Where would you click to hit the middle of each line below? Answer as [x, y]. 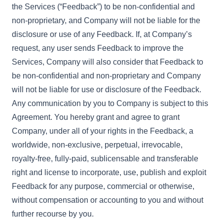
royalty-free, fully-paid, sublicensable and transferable [105, 159]
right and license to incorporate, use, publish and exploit [109, 172]
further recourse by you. [53, 214]
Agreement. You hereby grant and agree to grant [96, 117]
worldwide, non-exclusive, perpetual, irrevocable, [97, 145]
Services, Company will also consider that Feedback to [108, 62]
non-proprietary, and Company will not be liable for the [106, 20]
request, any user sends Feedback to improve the [98, 48]
